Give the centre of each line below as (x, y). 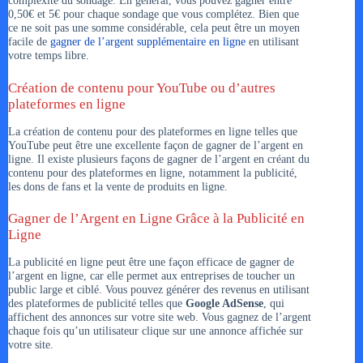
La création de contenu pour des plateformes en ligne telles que (153, 131)
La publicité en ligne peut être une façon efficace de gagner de (151, 262)
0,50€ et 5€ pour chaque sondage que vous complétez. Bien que (154, 14)
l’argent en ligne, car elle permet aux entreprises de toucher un (152, 276)
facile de (29, 42)
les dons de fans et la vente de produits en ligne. (118, 186)
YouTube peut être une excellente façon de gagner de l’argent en (156, 145)
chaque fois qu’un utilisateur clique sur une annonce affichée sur (156, 331)
